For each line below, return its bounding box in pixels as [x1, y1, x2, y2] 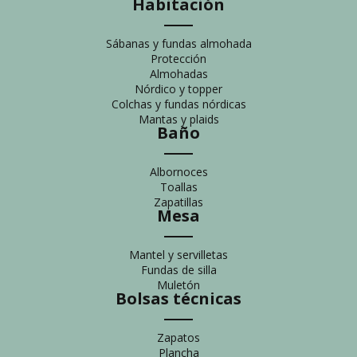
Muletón [157, 277, 200, 292]
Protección [151, 50, 206, 66]
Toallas [159, 178, 198, 194]
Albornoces [149, 163, 208, 179]
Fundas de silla [140, 261, 217, 277]
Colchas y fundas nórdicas [111, 96, 246, 112]
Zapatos [157, 329, 200, 345]
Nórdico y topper [135, 80, 222, 96]
